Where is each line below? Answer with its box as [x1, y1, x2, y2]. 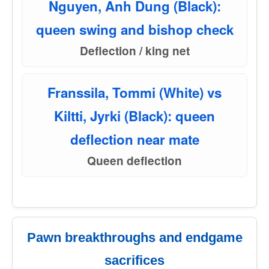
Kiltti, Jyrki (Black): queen [54, 106, 215, 125]
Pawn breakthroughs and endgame [26, 230, 243, 245]
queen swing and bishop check [35, 20, 234, 39]
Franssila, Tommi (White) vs [47, 83, 222, 102]
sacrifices [104, 253, 165, 268]
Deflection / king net [79, 43, 190, 59]
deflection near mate [70, 130, 199, 149]
